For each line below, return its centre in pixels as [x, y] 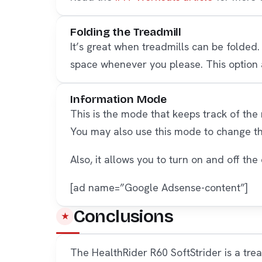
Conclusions [123, 216]
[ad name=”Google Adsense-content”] [159, 187]
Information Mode [118, 99]
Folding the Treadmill [126, 32]
